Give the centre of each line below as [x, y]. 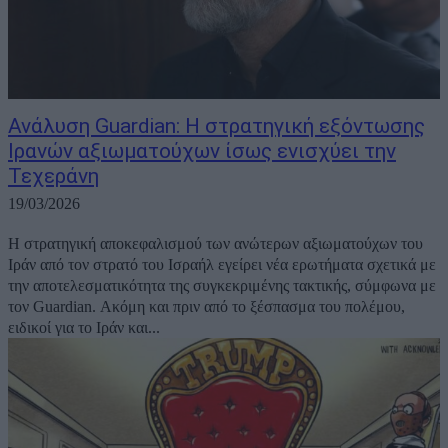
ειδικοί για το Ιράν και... [84, 328]
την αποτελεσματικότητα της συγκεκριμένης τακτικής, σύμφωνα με [222, 286]
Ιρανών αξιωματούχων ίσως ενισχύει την [202, 151]
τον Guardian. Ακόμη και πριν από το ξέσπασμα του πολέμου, [206, 307]
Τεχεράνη [53, 176]
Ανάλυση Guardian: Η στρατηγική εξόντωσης [216, 126]
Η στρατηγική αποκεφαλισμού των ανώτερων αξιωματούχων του [215, 244]
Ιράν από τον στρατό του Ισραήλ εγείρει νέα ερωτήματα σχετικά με [222, 265]
